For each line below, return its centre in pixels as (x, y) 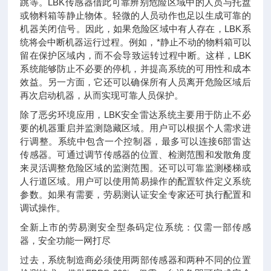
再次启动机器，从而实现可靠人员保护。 (102, 95)
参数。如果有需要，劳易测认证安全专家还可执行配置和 (135, 194)
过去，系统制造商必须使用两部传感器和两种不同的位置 (135, 260)
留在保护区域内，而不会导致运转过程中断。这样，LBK (135, 55)
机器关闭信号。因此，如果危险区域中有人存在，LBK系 (135, 29)
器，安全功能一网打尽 (66, 240)
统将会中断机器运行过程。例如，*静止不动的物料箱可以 (135, 42)
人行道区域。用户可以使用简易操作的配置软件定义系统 (135, 181)
